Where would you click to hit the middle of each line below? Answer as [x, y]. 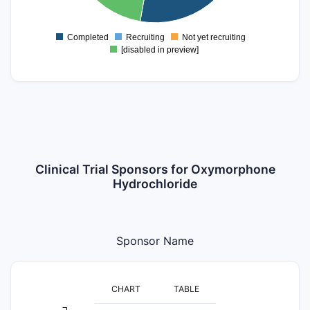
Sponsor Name [155, 241]
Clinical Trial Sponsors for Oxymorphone [155, 170]
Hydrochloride [155, 184]
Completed [88, 38]
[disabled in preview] [159, 50]
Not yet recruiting [213, 38]
